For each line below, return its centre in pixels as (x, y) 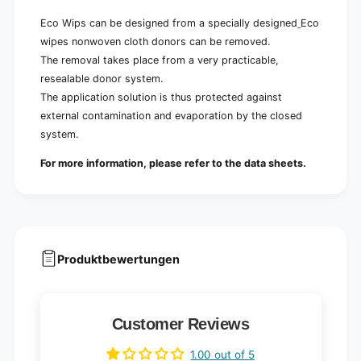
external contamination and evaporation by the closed (171, 116)
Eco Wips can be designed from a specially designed (169, 23)
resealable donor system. (101, 79)
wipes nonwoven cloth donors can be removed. (155, 42)
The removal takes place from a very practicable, (160, 60)
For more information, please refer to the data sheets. (173, 163)
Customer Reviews (180, 324)
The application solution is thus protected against (161, 98)
